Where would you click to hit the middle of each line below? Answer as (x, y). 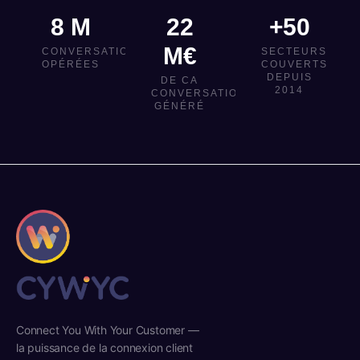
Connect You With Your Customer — (108, 329)
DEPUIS (289, 77)
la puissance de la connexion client (105, 347)
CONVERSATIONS (94, 51)
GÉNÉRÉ (180, 106)
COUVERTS (294, 64)
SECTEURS (294, 51)
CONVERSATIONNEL (211, 93)
